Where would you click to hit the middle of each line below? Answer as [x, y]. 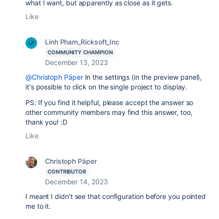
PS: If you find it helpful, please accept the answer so [109, 102]
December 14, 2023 [77, 181]
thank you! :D [47, 122]
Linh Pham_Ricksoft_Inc [82, 42]
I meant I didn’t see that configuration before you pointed [116, 196]
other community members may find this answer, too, [109, 112]
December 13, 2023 [77, 62]
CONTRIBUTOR [67, 171]
